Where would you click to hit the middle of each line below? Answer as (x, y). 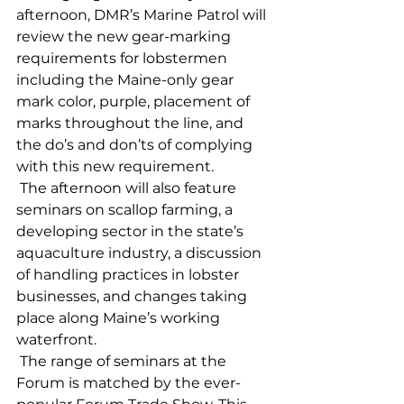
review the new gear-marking (125, 36)
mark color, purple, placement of (135, 101)
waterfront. (58, 339)
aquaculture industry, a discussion (141, 252)
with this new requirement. (117, 166)
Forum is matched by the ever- (129, 382)
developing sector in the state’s (132, 231)
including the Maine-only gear (127, 79)
